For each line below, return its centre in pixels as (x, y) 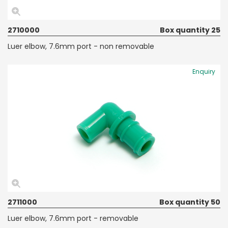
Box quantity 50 (190, 202)
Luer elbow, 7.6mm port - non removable (81, 46)
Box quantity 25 (190, 30)
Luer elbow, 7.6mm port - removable (73, 218)
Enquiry (204, 71)
